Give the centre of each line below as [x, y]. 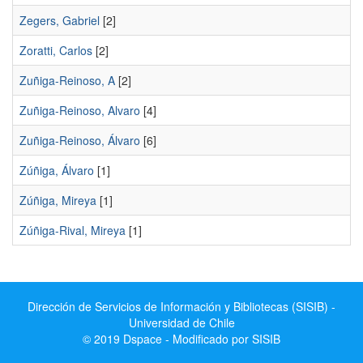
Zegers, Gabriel [60, 20]
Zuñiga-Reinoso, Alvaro [80, 110]
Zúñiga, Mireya [58, 200]
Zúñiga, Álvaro [57, 170]
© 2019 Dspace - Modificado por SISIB [181, 339]
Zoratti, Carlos [56, 50]
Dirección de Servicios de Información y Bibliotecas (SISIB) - [181, 306]
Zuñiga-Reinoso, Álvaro [80, 140]
